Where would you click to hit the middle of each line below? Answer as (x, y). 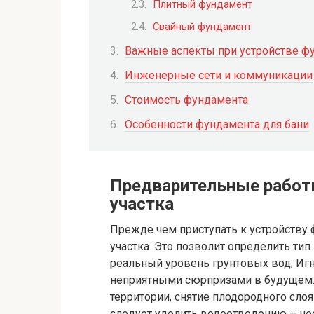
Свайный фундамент (202, 27)
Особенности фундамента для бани (217, 125)
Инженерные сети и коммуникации (219, 75)
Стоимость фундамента (186, 100)
